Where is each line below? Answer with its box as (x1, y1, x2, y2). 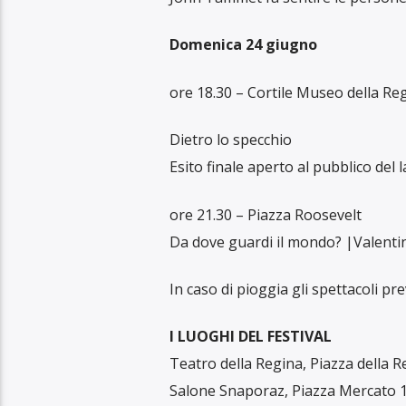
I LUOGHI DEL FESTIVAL (169, 326, 332, 347)
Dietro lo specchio (169, 130, 292, 150)
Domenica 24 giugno (169, 34, 317, 55)
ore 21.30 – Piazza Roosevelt (169, 204, 362, 225)
